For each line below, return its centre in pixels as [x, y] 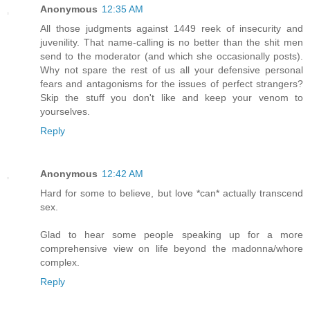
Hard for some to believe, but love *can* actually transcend [172, 193]
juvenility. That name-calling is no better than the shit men [172, 42]
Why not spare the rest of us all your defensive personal [172, 70]
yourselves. [65, 111]
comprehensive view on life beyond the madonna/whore [172, 248]
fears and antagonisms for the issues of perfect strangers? [172, 83]
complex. [60, 262]
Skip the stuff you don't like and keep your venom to [172, 97]
